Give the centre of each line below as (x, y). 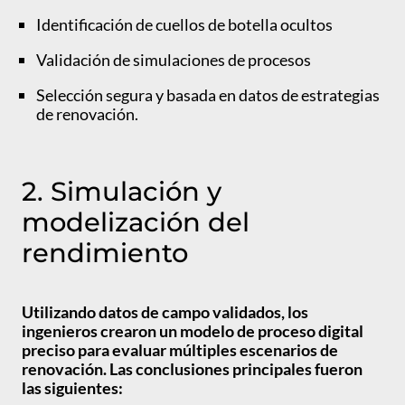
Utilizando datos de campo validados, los (165, 312)
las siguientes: (74, 388)
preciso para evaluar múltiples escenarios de (180, 350)
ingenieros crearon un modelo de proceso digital (193, 331)
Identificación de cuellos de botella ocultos (186, 25)
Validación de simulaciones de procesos (175, 60)
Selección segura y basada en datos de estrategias (208, 95)
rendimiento (108, 252)
